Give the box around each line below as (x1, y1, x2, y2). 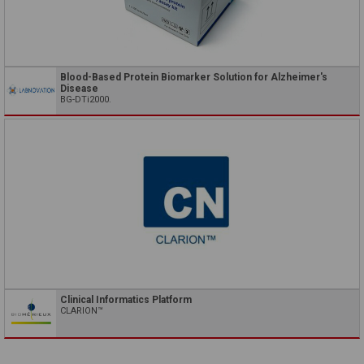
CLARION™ (60, 305, 103, 316)
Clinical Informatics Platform (60, 293, 192, 305)
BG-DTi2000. (60, 93, 111, 105)
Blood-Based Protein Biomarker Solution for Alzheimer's (60, 71, 327, 83)
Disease (60, 82, 98, 94)
